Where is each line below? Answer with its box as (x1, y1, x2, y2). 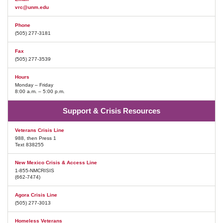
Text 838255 (15, 142, 44, 148)
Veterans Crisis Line (15, 127, 64, 133)
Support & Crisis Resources (63, 107, 160, 115)
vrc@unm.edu (15, 4, 49, 10)
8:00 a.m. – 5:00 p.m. (15, 89, 65, 95)
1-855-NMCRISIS (15, 168, 54, 174)
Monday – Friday (15, 82, 53, 88)
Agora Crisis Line (15, 192, 57, 198)
